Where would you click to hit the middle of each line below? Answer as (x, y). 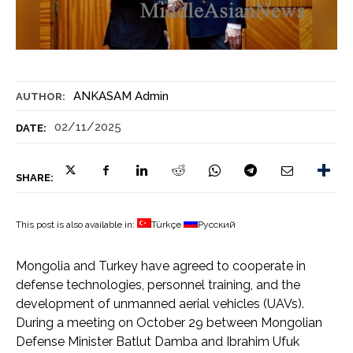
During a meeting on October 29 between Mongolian (169, 322)
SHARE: (35, 177)
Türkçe (166, 224)
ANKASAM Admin (121, 96)
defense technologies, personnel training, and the (158, 284)
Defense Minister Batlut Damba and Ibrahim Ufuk (158, 341)
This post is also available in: (76, 224)
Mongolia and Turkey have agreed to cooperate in (161, 266)
